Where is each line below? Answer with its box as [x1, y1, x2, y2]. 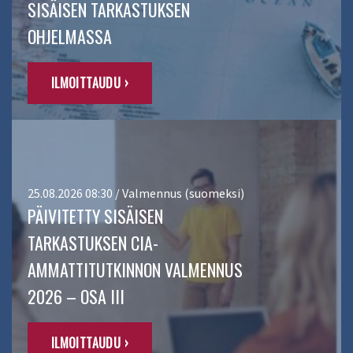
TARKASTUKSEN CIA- [28, 230, 158, 256]
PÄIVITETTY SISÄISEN [28, 203, 163, 229]
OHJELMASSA [28, 24, 112, 50]
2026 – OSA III [28, 284, 124, 310]
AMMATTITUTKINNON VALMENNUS [28, 257, 243, 283]
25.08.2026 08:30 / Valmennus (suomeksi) [28, 185, 244, 202]
